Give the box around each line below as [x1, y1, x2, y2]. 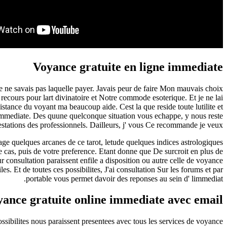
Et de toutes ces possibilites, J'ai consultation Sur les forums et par [12, 165, 223, 174]
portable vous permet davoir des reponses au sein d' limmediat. [26, 174, 223, 183]
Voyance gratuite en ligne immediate [33, 60, 223, 73]
